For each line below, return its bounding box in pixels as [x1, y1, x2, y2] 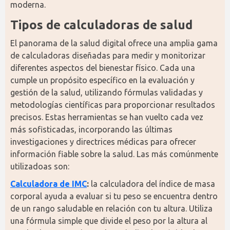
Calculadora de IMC [10, 179, 87, 188]
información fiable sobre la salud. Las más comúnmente [10, 149, 218, 159]
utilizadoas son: [10, 162, 69, 171]
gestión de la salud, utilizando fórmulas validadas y [10, 88, 203, 97]
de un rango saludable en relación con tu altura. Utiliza [10, 204, 213, 213]
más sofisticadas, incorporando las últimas [10, 125, 172, 134]
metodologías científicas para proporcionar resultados [10, 100, 215, 109]
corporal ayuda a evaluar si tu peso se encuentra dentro [10, 191, 218, 201]
